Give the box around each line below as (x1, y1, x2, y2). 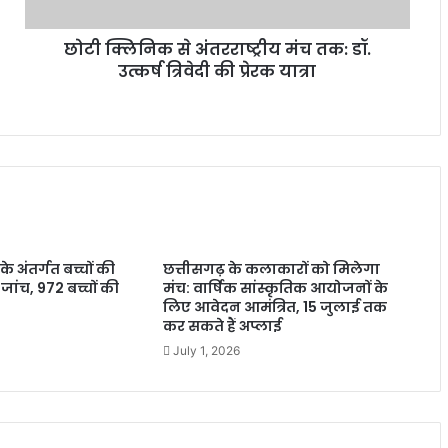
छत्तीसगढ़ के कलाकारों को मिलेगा (163, 259, 381, 280)
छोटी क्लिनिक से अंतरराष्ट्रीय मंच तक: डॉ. (63, 38, 371, 62)
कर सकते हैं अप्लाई (163, 316, 283, 337)
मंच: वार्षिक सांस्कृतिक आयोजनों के (163, 278, 389, 299)
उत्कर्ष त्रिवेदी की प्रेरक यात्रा (118, 60, 317, 84)
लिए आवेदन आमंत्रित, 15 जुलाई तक (163, 297, 388, 318)
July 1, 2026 (173, 343, 241, 359)
